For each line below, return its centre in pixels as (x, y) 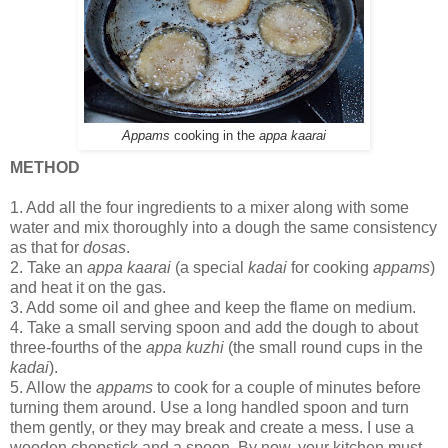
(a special (209, 267)
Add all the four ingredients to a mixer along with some (217, 207)
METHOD (45, 167)
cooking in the (214, 135)
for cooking (330, 267)
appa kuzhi (187, 347)
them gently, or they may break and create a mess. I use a (212, 427)
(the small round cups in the (325, 347)
